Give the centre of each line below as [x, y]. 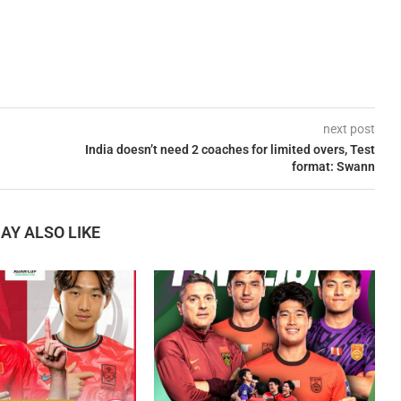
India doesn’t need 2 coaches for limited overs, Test [230, 149]
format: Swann [333, 166]
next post [349, 128]
